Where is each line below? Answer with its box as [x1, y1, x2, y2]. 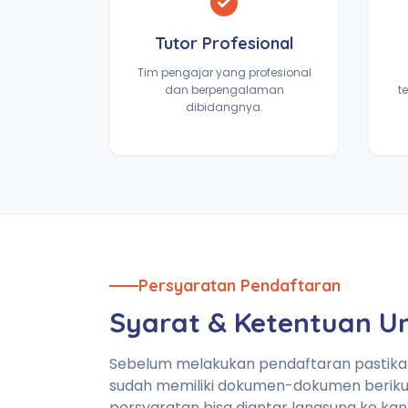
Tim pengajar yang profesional [137, 65, 311, 80]
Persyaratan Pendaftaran [138, 275, 341, 296]
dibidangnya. [185, 99, 263, 115]
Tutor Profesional [154, 33, 294, 54]
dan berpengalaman [164, 82, 284, 97]
